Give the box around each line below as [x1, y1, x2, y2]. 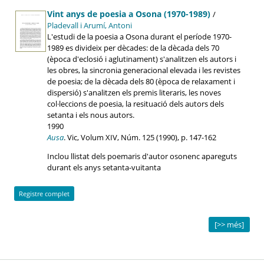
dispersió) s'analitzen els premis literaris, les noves [47, 87, 221, 98]
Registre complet [19, 189, 70, 198]
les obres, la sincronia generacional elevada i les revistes [47, 64, 240, 75]
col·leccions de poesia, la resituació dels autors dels [47, 98, 224, 109]
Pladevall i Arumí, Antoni [47, 19, 132, 31]
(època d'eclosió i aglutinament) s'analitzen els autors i [47, 53, 236, 64]
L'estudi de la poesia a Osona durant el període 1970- [47, 31, 232, 42]
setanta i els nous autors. [47, 109, 134, 120]
